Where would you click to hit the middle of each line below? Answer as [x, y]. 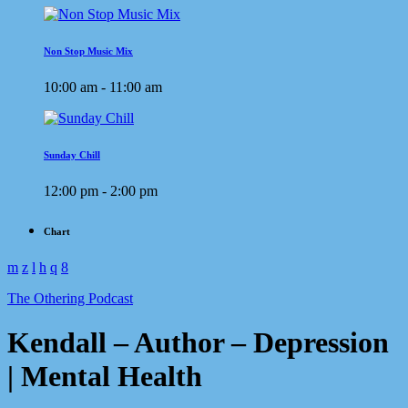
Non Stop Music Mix [88, 51]
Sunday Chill [72, 154]
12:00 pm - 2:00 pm [101, 190]
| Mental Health [105, 376]
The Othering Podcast [70, 298]
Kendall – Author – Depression [198, 342]
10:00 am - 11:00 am [103, 87]
